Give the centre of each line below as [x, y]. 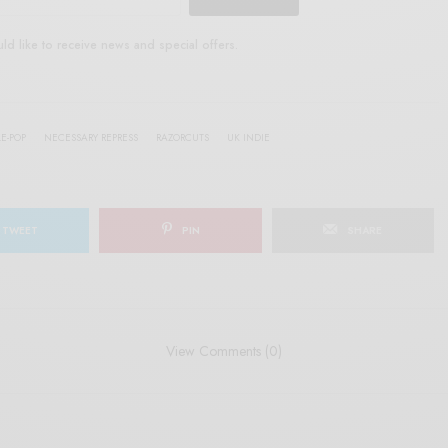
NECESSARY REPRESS [91, 137]
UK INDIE [248, 137]
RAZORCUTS [182, 137]
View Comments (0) [224, 350]
